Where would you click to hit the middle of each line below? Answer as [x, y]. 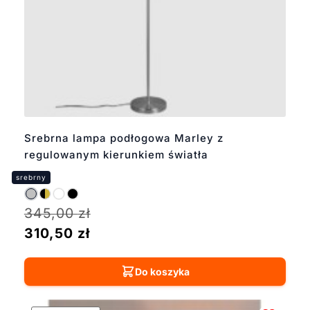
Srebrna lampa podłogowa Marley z [124, 138]
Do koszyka [162, 271]
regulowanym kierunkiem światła [116, 154]
